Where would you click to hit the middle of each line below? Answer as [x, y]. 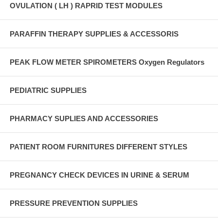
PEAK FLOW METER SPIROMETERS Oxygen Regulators [107, 62]
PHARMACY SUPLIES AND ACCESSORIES [84, 118]
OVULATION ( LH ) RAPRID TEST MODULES [86, 5]
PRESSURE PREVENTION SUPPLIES [74, 203]
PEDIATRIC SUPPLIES [48, 90]
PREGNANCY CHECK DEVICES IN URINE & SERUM [100, 175]
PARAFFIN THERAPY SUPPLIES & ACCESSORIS [94, 34]
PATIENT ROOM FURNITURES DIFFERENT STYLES [99, 146]
